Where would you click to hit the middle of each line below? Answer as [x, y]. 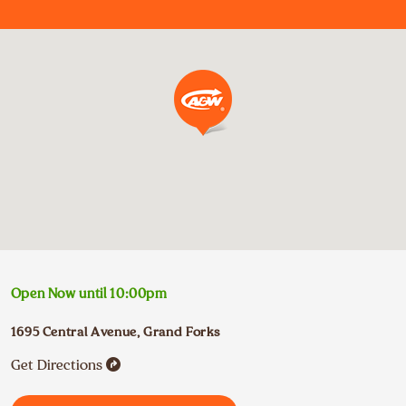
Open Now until [58, 294]
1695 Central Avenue [73, 332]
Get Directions [56, 365]
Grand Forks [182, 332]
